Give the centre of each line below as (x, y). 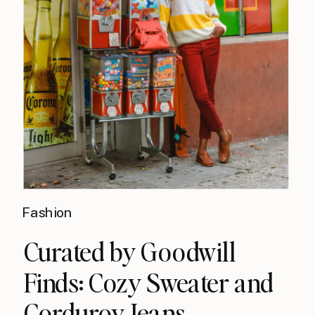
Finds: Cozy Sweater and (148, 282)
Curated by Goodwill (130, 251)
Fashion (47, 213)
